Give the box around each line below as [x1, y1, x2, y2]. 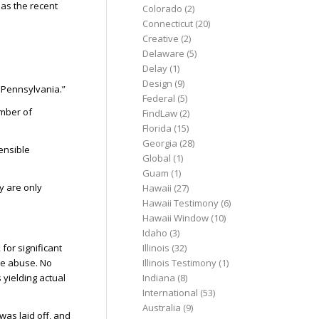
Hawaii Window [142, 211, 209, 224]
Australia [142, 301, 182, 314]
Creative [142, 32, 179, 45]
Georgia [142, 137, 178, 150]
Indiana [142, 271, 176, 284]
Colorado [142, 2, 183, 15]
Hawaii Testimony [142, 197, 219, 209]
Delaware [142, 47, 185, 60]
